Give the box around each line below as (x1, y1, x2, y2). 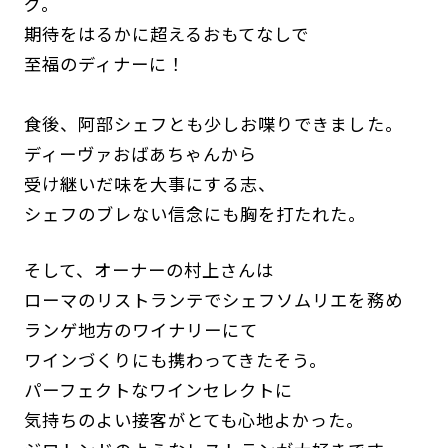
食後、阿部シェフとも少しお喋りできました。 (23, 110, 403, 136)
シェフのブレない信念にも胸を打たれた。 (23, 200, 367, 226)
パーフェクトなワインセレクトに (23, 376, 294, 402)
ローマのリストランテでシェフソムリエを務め (23, 286, 403, 312)
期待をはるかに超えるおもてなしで (23, 20, 310, 46)
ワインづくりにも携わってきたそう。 (23, 346, 328, 372)
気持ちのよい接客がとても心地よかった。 (23, 406, 365, 432)
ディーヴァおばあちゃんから (23, 140, 258, 166)
